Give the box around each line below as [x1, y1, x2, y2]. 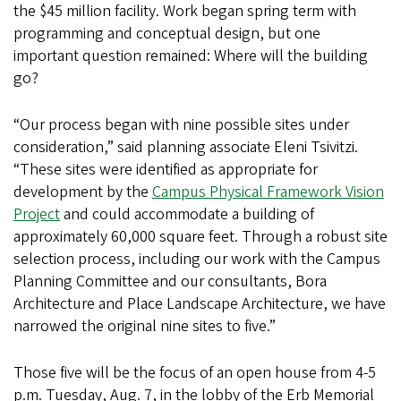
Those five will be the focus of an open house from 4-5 [13, 361, 376, 384]
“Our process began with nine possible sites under [13, 113, 349, 136]
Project [13, 202, 60, 226]
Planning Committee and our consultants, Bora [13, 269, 327, 293]
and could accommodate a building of [60, 202, 314, 226]
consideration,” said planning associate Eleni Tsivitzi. [13, 135, 358, 158]
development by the [13, 180, 152, 203]
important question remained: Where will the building [13, 44, 368, 67]
